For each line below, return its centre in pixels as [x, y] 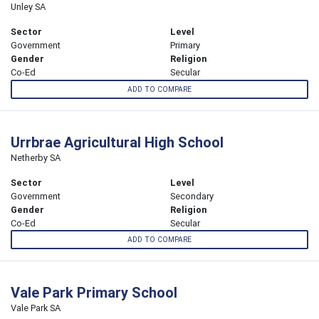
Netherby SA [36, 157]
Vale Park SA [36, 308]
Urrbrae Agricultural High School [117, 142]
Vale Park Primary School [94, 292]
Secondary [192, 196]
